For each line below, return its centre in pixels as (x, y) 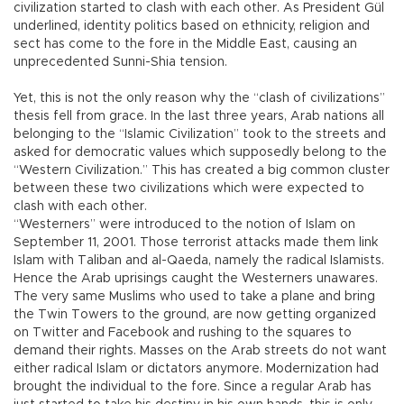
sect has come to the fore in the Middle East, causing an (185, 45)
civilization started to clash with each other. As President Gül (199, 9)
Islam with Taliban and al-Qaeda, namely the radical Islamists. (199, 261)
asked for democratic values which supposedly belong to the (200, 153)
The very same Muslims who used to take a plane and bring (194, 297)
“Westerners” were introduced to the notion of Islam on (184, 225)
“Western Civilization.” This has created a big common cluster (202, 171)
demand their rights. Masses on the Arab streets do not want (200, 351)
